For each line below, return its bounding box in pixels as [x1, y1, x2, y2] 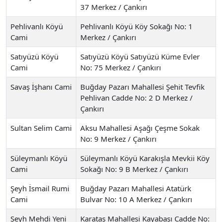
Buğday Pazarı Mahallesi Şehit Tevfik [80, 81, 205, 92]
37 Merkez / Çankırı [80, 1, 147, 12]
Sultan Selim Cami [10, 122, 72, 133]
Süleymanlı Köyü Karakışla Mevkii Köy [80, 153, 210, 163]
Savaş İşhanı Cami [10, 81, 72, 92]
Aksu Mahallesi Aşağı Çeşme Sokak [80, 122, 200, 133]
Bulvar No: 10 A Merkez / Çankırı [80, 194, 192, 204]
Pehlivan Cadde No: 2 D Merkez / [80, 92, 193, 103]
